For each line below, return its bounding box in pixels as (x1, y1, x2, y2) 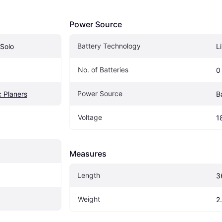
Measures (69, 148, 107, 159)
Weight (78, 194, 100, 203)
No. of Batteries (78, 65, 128, 74)
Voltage (78, 112, 102, 121)
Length (77, 170, 100, 179)
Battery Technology (77, 41, 141, 50)
